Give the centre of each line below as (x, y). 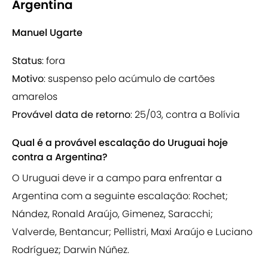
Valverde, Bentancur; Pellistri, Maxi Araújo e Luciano (132, 232)
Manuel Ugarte (47, 33)
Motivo (28, 79)
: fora (54, 61)
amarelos (35, 97)
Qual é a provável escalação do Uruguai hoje (120, 143)
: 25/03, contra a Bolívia (185, 115)
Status (27, 61)
